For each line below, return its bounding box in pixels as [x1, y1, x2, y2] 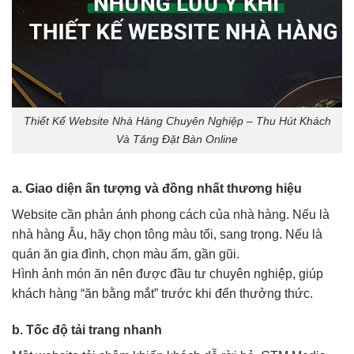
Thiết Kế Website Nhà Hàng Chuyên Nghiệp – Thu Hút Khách [23, 115, 331, 127]
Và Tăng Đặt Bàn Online [116, 133, 238, 145]
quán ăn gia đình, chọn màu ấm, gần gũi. [12, 247, 239, 261]
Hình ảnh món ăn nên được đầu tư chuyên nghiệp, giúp [12, 266, 323, 281]
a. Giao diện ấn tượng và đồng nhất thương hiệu [12, 181, 302, 195]
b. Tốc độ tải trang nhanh [12, 322, 162, 337]
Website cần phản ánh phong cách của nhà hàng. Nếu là [12, 207, 330, 221]
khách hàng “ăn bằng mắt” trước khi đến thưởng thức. [12, 286, 313, 300]
